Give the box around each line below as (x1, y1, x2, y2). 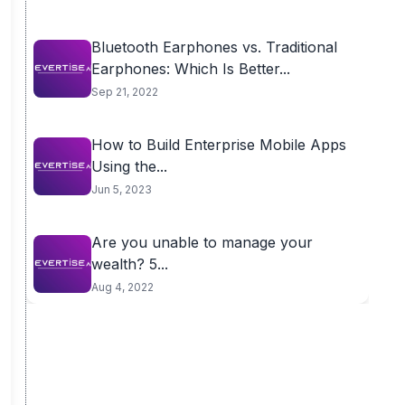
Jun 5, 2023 (90, 183, 152, 196)
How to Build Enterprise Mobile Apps (90, 136, 346, 154)
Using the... (90, 157, 167, 175)
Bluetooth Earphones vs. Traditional (90, 38, 337, 56)
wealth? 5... (90, 255, 168, 273)
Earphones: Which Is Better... (90, 60, 290, 78)
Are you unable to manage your (90, 233, 313, 251)
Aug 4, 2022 (90, 280, 154, 294)
